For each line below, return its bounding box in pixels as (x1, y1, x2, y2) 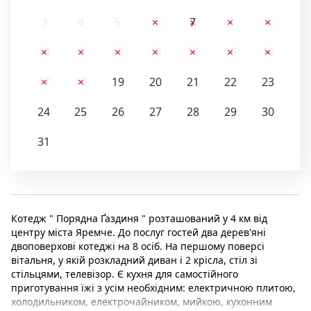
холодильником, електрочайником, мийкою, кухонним (11, 295, 272, 309)
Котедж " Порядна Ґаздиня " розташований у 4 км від (11, 212, 267, 226)
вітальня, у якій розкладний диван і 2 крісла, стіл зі (11, 253, 258, 267)
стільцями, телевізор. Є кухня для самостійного (11, 267, 238, 281)
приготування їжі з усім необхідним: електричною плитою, (11, 281, 296, 295)
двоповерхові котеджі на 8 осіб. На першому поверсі (11, 239, 264, 253)
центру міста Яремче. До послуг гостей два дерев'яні (11, 226, 266, 239)
